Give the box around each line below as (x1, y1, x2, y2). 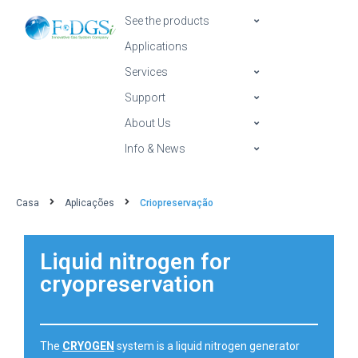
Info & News (125, 142, 185, 155)
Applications (125, 40, 188, 53)
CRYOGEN (62, 340, 114, 352)
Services (125, 66, 168, 78)
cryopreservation (40, 271, 214, 297)
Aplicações (65, 197, 114, 209)
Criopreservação (140, 197, 213, 209)
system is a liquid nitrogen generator (114, 340, 300, 352)
